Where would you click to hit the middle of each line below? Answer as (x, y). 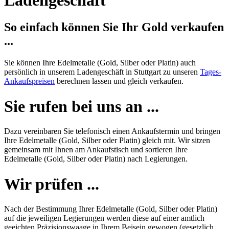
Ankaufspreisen (29, 81)
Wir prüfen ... (52, 184)
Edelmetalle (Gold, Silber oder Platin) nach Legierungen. (96, 159)
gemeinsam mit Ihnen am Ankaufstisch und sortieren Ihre (96, 150)
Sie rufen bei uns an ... (82, 106)
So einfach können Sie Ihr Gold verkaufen (114, 27)
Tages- (211, 72)
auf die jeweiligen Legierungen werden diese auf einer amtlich (104, 218)
